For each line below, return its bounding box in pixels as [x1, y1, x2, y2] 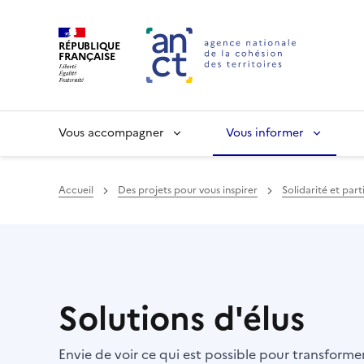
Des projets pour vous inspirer [118, 183, 258, 197]
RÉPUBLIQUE [58, 37, 120, 54]
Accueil [58, 183, 93, 197]
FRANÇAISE [58, 48, 115, 64]
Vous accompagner [58, 124, 164, 141]
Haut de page [76, 223, 164, 243]
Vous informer [226, 124, 304, 141]
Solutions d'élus [58, 294, 305, 343]
